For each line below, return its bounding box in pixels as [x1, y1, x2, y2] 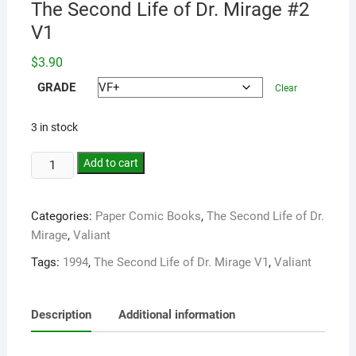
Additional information [118, 308, 235, 323]
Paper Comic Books [95, 208, 201, 223]
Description [30, 308, 91, 323]
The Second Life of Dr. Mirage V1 [93, 254, 269, 269]
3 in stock [30, 120, 78, 133]
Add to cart [83, 156, 139, 169]
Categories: [30, 208, 95, 223]
